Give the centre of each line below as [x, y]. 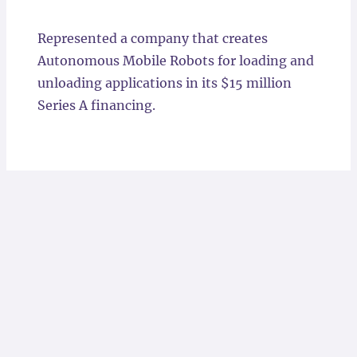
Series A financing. [96, 105]
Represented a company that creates [152, 38]
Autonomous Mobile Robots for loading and [175, 61]
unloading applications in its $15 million [164, 83]
